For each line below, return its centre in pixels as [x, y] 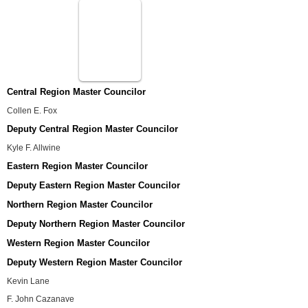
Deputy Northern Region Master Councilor [96, 224]
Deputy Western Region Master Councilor [95, 262]
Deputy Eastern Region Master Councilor [93, 185]
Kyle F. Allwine [34, 148]
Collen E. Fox [32, 111]
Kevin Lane [28, 281]
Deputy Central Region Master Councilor [92, 129]
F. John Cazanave [41, 299]
